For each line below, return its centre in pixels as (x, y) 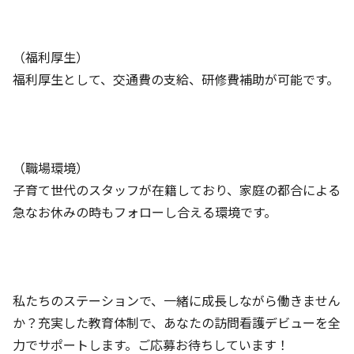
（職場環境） (51, 168)
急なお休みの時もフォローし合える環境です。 (145, 212)
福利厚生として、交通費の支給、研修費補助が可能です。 (176, 79)
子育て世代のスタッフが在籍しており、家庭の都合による (177, 190)
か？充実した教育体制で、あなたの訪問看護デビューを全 (177, 322)
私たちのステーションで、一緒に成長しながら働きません (177, 300)
